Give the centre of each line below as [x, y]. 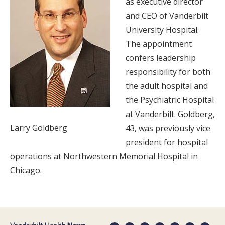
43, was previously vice [168, 128]
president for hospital [167, 142]
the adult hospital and [167, 86]
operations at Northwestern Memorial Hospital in [104, 156]
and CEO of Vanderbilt [167, 16]
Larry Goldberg [39, 128]
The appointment [159, 44]
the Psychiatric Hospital [170, 100]
